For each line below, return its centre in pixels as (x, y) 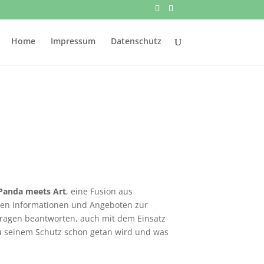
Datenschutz (136, 41)
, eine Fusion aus (100, 192)
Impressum (73, 41)
